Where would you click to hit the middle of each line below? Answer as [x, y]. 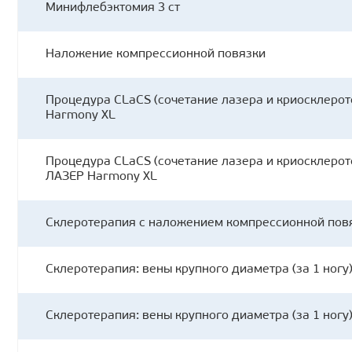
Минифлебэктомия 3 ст [113, 8]
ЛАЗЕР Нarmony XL [101, 177]
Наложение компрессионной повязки [156, 55]
